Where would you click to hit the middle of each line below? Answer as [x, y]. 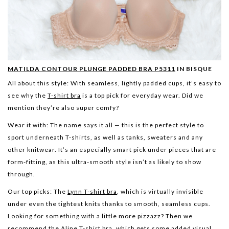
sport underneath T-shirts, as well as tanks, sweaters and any [105, 138]
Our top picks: [30, 192]
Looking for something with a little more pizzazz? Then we [100, 216]
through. [21, 174]
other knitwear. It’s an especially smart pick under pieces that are [112, 150]
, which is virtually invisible [160, 192]
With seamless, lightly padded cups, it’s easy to [145, 83]
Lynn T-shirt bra [92, 192]
